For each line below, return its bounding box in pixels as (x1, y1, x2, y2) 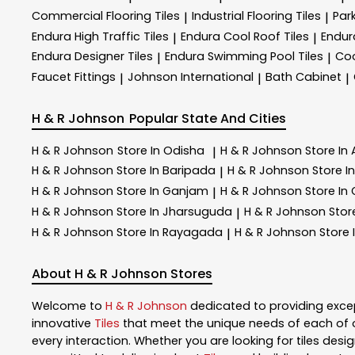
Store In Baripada (116, 162, 216, 179)
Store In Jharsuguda (116, 203, 232, 219)
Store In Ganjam (116, 183, 208, 200)
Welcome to (32, 298, 105, 315)
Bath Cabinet (265, 69, 342, 86)
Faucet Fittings (32, 69, 116, 86)
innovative (32, 315, 94, 332)
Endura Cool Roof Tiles (181, 28, 309, 44)
